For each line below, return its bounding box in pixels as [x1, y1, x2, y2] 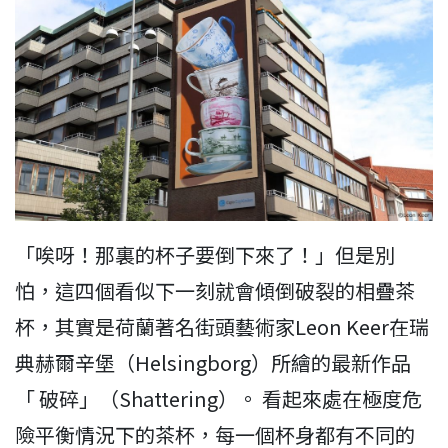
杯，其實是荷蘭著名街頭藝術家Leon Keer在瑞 [15, 311, 429, 341]
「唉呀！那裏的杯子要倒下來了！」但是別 [15, 239, 395, 269]
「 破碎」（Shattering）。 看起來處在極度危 [15, 383, 422, 413]
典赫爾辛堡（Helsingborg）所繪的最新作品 [15, 347, 411, 377]
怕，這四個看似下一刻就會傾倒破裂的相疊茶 [15, 275, 415, 305]
